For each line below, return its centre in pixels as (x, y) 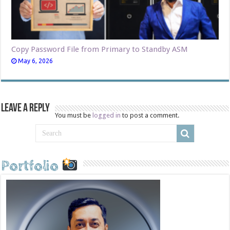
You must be (74, 115)
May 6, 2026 (36, 61)
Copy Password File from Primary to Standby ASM (100, 49)
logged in (107, 115)
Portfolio (32, 166)
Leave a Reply (26, 108)
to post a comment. (150, 115)
